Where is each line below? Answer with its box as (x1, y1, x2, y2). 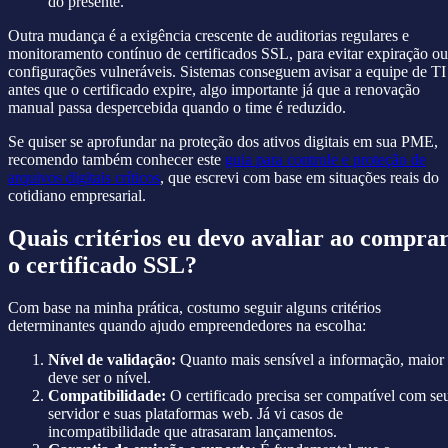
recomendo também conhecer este (8, 151, 225, 169)
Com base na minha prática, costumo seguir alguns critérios (8, 298, 381, 316)
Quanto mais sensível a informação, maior (176, 350, 444, 368)
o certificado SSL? (8, 251, 197, 278)
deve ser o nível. (48, 368, 151, 386)
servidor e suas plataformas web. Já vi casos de (48, 404, 343, 422)
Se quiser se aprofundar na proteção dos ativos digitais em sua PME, (8, 133, 438, 151)
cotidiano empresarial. (8, 187, 146, 205)
